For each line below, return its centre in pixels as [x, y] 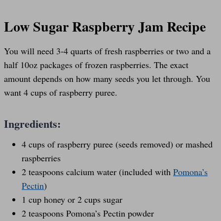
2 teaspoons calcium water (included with [97, 171]
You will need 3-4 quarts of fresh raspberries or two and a [107, 51]
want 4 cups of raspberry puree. [61, 92]
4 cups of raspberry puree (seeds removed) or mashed [117, 144]
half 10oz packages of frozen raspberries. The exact [96, 64]
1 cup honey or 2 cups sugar [72, 199]
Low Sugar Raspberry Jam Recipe [105, 26]
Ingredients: [34, 123]
